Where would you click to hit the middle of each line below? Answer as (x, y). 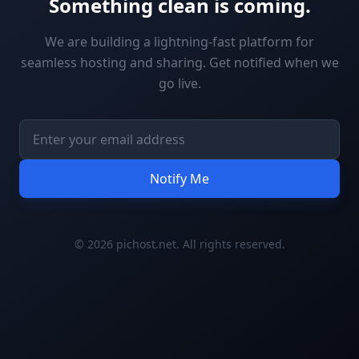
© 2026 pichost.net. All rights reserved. (179, 244)
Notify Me (179, 178)
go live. (179, 83)
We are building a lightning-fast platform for (179, 41)
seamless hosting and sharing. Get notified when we (179, 62)
